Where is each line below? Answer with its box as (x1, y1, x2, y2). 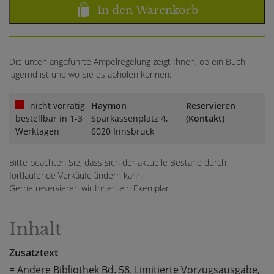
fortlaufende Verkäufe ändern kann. (9, 169, 144, 182)
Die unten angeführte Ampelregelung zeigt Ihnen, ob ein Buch (9, 56, 245, 68)
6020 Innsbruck (91, 125, 155, 138)
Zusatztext (9, 246, 58, 260)
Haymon (91, 100, 127, 112)
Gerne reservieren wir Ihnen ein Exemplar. (9, 182, 171, 194)
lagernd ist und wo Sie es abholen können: (9, 68, 171, 81)
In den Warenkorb (97, 4, 199, 18)
